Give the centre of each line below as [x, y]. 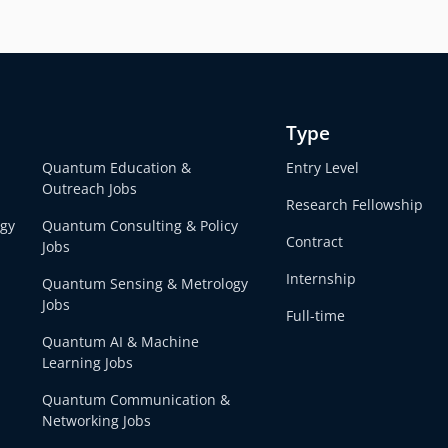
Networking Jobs [97, 421]
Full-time [316, 316]
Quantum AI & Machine [121, 342]
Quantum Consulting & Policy [140, 226]
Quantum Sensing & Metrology [145, 284]
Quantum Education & [117, 168]
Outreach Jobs [90, 189]
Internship [321, 279]
